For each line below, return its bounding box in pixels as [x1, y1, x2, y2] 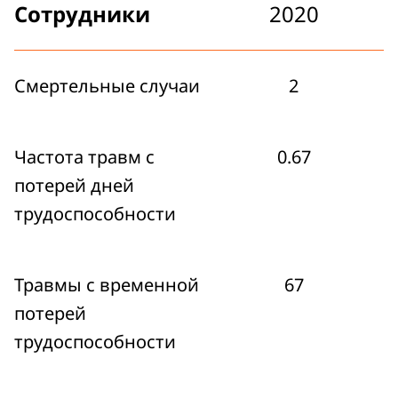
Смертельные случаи [14, 74, 200, 98]
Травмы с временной [14, 273, 199, 297]
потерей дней [14, 173, 134, 197]
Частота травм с [14, 145, 155, 169]
